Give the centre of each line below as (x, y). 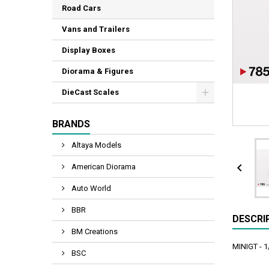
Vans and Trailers (96, 29)
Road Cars (81, 8)
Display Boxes (89, 50)
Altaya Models (95, 145)
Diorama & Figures (98, 71)
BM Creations (94, 231)
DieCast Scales (90, 92)
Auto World (90, 188)
